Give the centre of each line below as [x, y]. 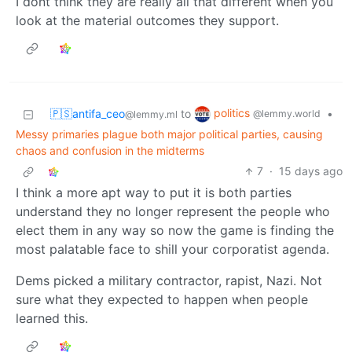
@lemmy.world [287, 114]
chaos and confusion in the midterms [110, 151]
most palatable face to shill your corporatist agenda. [172, 249]
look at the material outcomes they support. [147, 21]
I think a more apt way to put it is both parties [154, 193]
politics [233, 113]
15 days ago [311, 171]
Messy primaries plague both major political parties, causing [169, 134]
